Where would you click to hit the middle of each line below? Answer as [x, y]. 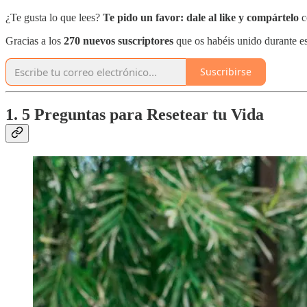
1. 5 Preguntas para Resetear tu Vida [135, 115]
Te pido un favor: [142, 17]
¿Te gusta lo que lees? [53, 17]
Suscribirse [226, 72]
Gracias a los [35, 40]
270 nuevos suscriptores [119, 40]
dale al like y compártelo [243, 17]
